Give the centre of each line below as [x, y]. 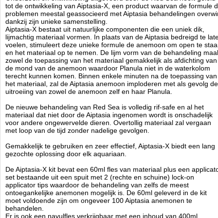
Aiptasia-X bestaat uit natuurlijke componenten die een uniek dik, [105, 29]
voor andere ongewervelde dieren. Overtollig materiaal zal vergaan [108, 123]
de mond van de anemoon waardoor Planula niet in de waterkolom [108, 68]
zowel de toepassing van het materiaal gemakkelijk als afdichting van [111, 60]
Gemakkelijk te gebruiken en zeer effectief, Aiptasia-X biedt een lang [110, 146]
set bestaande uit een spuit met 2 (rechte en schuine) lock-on [100, 177]
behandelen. [25, 208]
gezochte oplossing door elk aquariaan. [66, 154]
